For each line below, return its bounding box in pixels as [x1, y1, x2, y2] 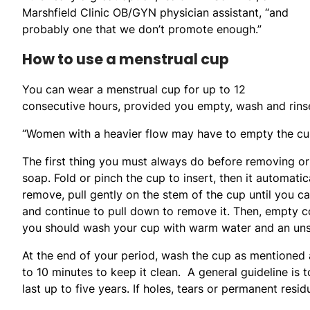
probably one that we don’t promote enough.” [22, 21, 262, 36]
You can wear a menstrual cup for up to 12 [22, 82, 246, 96]
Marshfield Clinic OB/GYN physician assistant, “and [22, 5, 289, 19]
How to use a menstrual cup [22, 48, 229, 69]
